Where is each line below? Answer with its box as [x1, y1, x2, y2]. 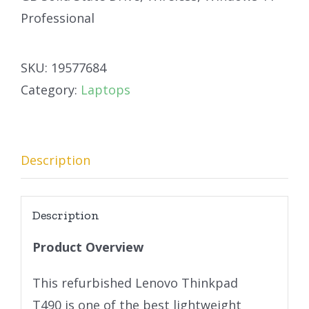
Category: [21, 81, 81, 99]
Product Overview [32, 238, 143, 255]
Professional [21, 10, 94, 27]
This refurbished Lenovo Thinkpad [32, 274, 238, 291]
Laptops [81, 81, 130, 99]
